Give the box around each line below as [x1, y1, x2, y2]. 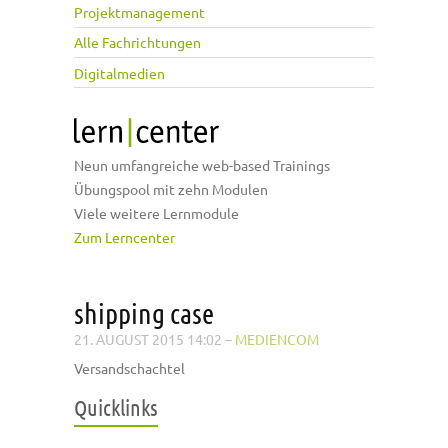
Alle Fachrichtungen [74, 33, 201, 52]
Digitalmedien [74, 63, 165, 82]
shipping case [74, 297, 214, 330]
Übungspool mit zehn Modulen [74, 180, 268, 199]
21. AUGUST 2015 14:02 [74, 330, 222, 349]
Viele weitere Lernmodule [74, 204, 239, 223]
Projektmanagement [74, 3, 205, 22]
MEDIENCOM [235, 330, 319, 349]
